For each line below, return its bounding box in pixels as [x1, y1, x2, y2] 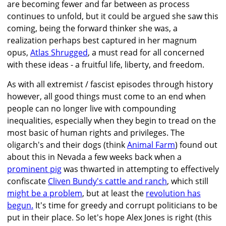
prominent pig [7, 163, 62, 175]
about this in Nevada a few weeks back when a [7, 151, 182, 163]
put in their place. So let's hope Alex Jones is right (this [7, 212, 212, 223]
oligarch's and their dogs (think [7, 139, 127, 151]
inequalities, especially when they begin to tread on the [7, 115, 216, 127]
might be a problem [7, 188, 82, 199]
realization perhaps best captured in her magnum [7, 35, 197, 46]
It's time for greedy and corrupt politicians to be [33, 200, 217, 211]
